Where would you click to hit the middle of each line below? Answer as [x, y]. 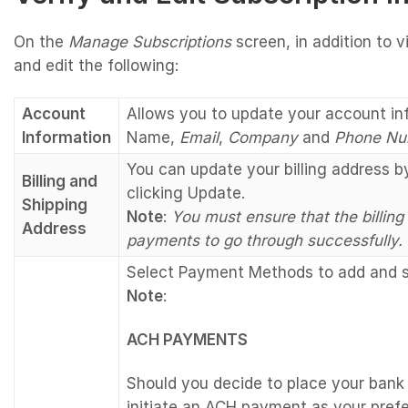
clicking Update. [186, 193]
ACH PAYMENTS [187, 339]
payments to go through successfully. [265, 240]
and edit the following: [96, 65]
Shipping [55, 204]
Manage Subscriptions [150, 41]
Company [263, 137]
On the [41, 41]
